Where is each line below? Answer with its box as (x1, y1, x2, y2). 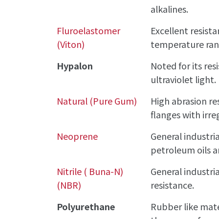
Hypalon (57, 59, 93, 72)
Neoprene (57, 129, 98, 142)
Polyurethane (57, 199, 115, 213)
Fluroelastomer (57, 23, 121, 37)
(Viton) (57, 37, 85, 50)
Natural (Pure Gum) (57, 94, 137, 107)
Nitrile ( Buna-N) (57, 164, 124, 177)
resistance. (151, 178, 195, 191)
